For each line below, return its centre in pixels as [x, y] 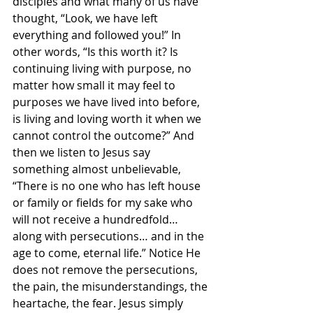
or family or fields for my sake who [104, 203]
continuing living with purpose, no [103, 68]
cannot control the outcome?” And [105, 136]
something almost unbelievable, [98, 169]
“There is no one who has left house [108, 186]
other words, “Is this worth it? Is [97, 52]
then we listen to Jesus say [83, 152]
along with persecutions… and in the [110, 236]
